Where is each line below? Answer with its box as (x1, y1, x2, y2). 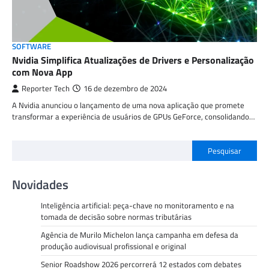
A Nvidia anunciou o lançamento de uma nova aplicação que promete (12, 99, 244, 112)
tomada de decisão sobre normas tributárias (41, 211, 192, 223)
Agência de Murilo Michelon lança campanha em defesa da (41, 229, 238, 241)
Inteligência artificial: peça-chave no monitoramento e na (41, 199, 234, 212)
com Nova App (12, 65, 73, 80)
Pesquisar (208, 145, 241, 157)
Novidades (12, 175, 68, 195)
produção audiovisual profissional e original (41, 240, 186, 253)
